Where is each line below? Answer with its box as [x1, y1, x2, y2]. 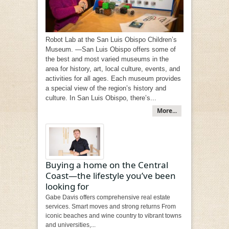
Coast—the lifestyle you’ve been [45, 170, 176, 182]
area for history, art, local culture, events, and [45, 64, 180, 73]
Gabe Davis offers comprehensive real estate [45, 194, 170, 201]
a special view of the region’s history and [45, 84, 166, 92]
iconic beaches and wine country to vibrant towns [45, 212, 181, 220]
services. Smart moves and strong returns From [45, 203, 176, 211]
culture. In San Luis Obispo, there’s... [45, 94, 156, 102]
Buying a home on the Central [45, 159, 168, 171]
